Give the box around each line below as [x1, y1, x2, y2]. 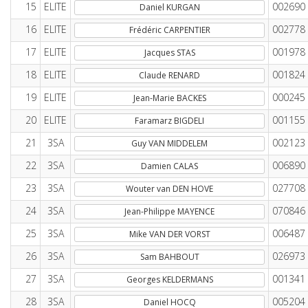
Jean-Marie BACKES [133, 92, 206, 104]
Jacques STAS [144, 47, 195, 58]
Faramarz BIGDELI [135, 115, 204, 126]
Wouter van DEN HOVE [126, 183, 213, 195]
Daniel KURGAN [139, 1, 200, 13]
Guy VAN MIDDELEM [131, 137, 208, 149]
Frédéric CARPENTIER [129, 24, 210, 36]
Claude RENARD [139, 69, 200, 81]
